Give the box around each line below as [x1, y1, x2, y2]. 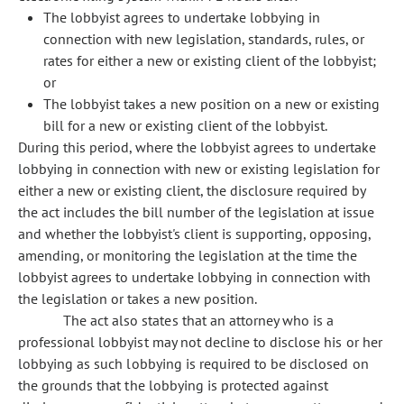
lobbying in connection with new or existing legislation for [18, 160, 380, 178]
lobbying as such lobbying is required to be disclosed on [18, 354, 369, 372]
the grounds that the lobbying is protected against [18, 376, 329, 394]
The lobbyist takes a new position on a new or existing [43, 95, 380, 113]
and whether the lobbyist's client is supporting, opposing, [18, 225, 371, 243]
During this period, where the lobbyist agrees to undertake [18, 138, 376, 156]
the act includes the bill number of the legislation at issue [18, 203, 374, 221]
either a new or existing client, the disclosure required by [18, 181, 365, 199]
